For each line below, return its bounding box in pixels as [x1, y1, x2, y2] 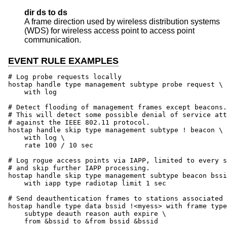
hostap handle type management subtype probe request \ [8, 80, 223, 88]
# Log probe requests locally [8, 72, 122, 81]
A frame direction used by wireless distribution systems [24, 17, 220, 26]
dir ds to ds [24, 8, 67, 17]
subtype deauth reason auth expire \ [8, 209, 166, 217]
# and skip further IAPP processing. [8, 164, 150, 172]
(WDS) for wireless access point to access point [24, 26, 195, 35]
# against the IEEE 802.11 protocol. [8, 118, 150, 126]
